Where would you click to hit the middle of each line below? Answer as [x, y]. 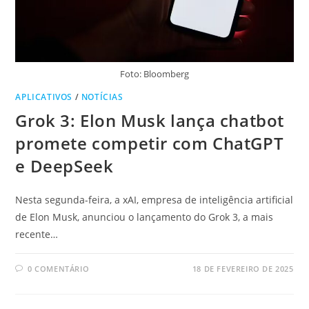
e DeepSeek [64, 166]
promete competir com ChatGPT [150, 143]
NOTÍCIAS [102, 97]
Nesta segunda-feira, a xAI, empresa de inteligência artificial [154, 200]
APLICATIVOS [44, 97]
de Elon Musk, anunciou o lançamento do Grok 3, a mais [144, 217]
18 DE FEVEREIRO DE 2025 [243, 269]
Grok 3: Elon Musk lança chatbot [150, 121]
